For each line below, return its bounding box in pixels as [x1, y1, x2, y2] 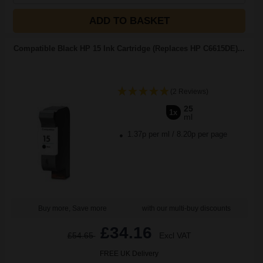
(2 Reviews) [170, 87, 208, 96]
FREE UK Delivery [100, 249, 159, 258]
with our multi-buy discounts [141, 204, 231, 213]
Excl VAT [159, 231, 191, 240]
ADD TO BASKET [89, 15, 170, 26]
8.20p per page [176, 130, 227, 139]
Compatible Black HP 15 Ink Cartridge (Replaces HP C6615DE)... [14, 44, 245, 53]
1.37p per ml [127, 130, 170, 139]
